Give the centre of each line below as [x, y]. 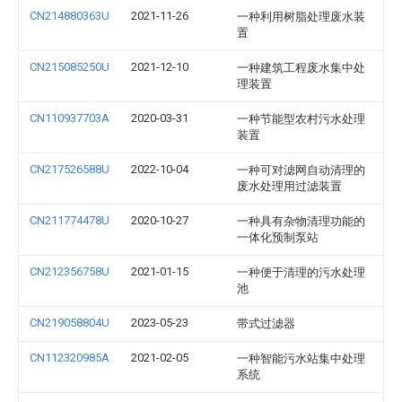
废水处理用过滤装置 [289, 186]
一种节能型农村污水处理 [301, 119]
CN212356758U [70, 271]
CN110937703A [70, 118]
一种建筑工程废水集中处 [301, 68]
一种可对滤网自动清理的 [301, 170]
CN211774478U [70, 220]
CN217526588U [70, 169]
